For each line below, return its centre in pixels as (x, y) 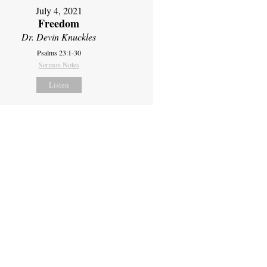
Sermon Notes (59, 64)
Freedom (59, 23)
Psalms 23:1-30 (59, 52)
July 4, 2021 (59, 10)
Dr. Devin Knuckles (59, 36)
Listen (59, 84)
